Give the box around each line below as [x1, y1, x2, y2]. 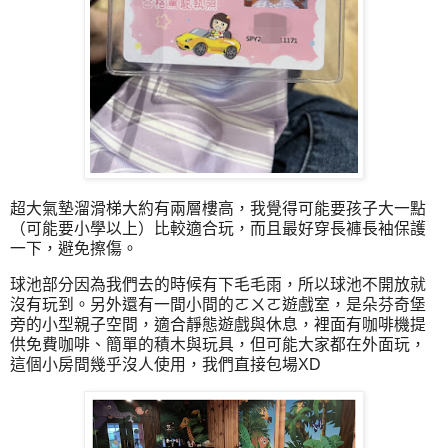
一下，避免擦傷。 [10, 240, 138, 258]
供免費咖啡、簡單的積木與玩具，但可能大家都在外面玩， [10, 336, 426, 354]
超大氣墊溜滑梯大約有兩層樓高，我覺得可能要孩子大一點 [10, 200, 426, 218]
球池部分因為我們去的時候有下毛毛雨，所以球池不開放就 [10, 276, 426, 294]
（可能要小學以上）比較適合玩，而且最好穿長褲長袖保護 [10, 220, 426, 238]
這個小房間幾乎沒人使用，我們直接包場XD [10, 356, 321, 374]
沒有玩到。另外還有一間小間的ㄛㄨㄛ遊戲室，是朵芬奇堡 [10, 296, 426, 314]
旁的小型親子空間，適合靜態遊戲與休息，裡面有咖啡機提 [10, 316, 426, 334]
